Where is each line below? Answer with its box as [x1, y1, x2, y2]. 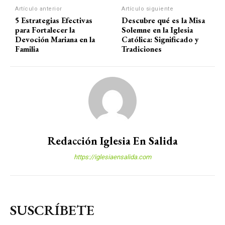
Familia [15, 44, 39, 55]
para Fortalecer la [15, 25, 75, 36]
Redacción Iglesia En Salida [47, 134, 178, 149]
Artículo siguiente [122, 6, 174, 13]
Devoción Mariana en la [15, 34, 95, 45]
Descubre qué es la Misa [122, 15, 205, 26]
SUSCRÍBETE [10, 201, 94, 219]
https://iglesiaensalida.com [74, 153, 151, 161]
